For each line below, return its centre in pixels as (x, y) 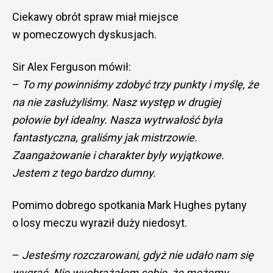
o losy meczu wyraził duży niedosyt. (100, 223)
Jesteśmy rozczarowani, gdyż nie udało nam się (138, 255)
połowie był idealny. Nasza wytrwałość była (117, 120)
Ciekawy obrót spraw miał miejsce (95, 17)
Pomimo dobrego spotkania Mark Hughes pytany (129, 205)
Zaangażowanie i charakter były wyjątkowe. (118, 155)
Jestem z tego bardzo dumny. (84, 173)
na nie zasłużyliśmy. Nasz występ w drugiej (116, 102)
